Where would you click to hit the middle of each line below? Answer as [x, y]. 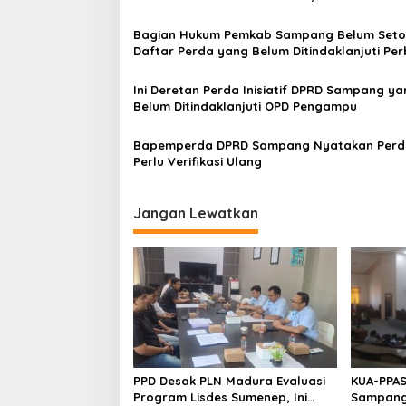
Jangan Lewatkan [196, 213]
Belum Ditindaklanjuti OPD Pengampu [245, 106]
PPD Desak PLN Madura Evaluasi [229, 381]
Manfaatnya [171, 11]
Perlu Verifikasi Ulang [198, 161]
